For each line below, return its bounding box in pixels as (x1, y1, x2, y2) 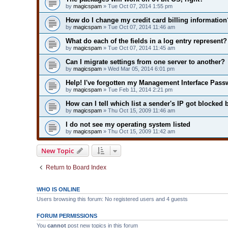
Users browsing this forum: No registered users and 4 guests (37, 195, 188, 202)
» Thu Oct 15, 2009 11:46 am (102, 107, 175, 113)
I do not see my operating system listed (66, 120, 190, 128)
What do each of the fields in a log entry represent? (66, 37, 227, 45)
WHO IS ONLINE (37, 186, 80, 192)
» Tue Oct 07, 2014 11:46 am (102, 23, 175, 30)
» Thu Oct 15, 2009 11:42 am (102, 128, 175, 134)
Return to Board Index (46, 163, 106, 171)
